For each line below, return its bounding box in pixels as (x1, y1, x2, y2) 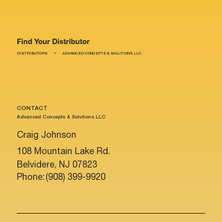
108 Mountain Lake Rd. (16, 146, 110, 157)
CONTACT (16, 106, 48, 111)
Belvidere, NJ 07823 (16, 159, 97, 170)
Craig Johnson (16, 129, 76, 140)
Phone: (16, 171, 45, 182)
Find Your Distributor (16, 37, 90, 46)
